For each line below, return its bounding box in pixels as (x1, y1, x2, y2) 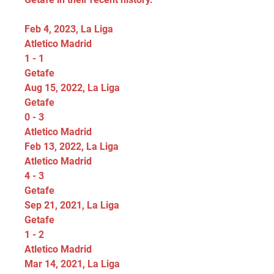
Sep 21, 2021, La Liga (24, 199, 119, 211)
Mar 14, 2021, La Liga (24, 258, 120, 270)
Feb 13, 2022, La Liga (24, 141, 119, 152)
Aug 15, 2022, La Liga (24, 82, 120, 94)
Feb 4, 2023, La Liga (24, 23, 113, 35)
